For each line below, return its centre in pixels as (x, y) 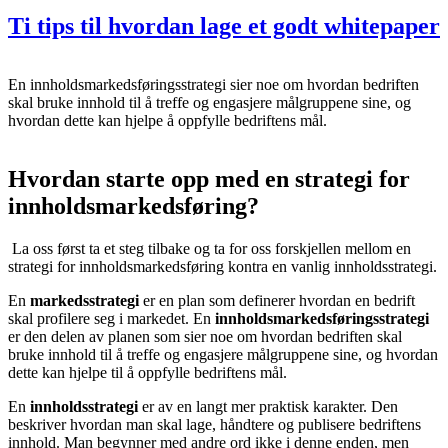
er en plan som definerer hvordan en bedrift (277, 300)
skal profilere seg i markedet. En (111, 318)
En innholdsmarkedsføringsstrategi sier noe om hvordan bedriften (213, 84)
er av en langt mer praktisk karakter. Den (268, 406)
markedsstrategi (84, 300)
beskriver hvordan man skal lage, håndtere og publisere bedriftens (214, 424)
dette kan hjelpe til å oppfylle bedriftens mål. (147, 372)
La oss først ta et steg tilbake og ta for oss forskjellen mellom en (211, 248)
